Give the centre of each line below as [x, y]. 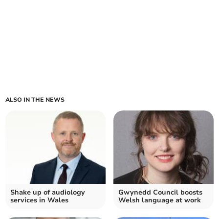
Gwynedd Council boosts [160, 193]
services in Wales [40, 200]
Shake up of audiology [48, 193]
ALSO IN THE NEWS [35, 100]
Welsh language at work [160, 200]
